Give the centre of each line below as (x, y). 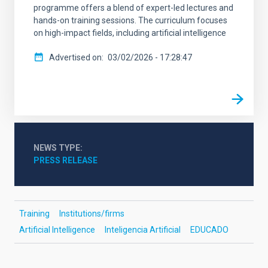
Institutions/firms (92, 214)
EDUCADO (209, 230)
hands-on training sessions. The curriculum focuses (130, 21)
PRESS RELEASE (66, 161)
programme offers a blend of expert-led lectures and (133, 8)
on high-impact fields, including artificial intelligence (130, 33)
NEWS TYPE (57, 148)
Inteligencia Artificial (143, 230)
